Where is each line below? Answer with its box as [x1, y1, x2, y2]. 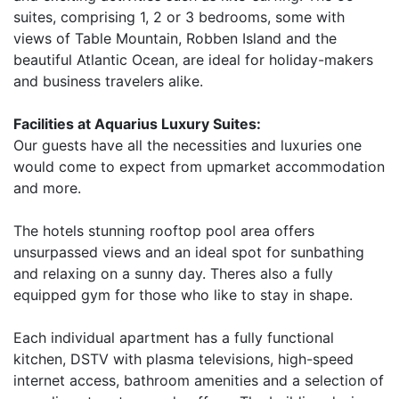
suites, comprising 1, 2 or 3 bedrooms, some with [13, 8, 345, 26]
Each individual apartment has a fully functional [13, 329, 334, 346]
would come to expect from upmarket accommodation [13, 158, 385, 175]
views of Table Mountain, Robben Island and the [13, 29, 337, 47]
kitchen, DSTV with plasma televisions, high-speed [13, 350, 354, 368]
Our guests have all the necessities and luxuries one [13, 136, 362, 154]
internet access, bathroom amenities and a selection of [13, 371, 384, 389]
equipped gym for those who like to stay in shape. [13, 286, 353, 304]
